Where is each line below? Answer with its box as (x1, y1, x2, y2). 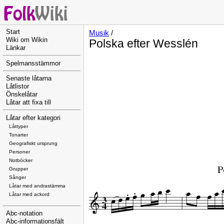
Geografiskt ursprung (9, 140, 57, 146)
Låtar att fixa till (6, 99, 51, 106)
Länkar (6, 44, 25, 51)
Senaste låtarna (6, 75, 51, 82)
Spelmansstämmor (6, 59, 60, 67)
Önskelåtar (6, 91, 37, 98)
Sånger (9, 174, 26, 180)
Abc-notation (6, 209, 42, 217)
